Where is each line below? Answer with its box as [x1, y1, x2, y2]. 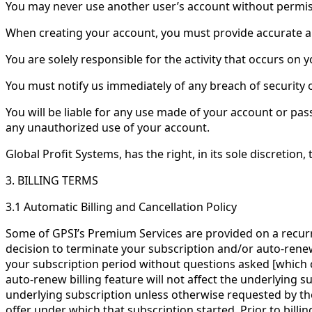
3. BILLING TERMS [6, 173, 98, 188]
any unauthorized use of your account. [6, 120, 210, 135]
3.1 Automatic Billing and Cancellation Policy [6, 199, 237, 214]
